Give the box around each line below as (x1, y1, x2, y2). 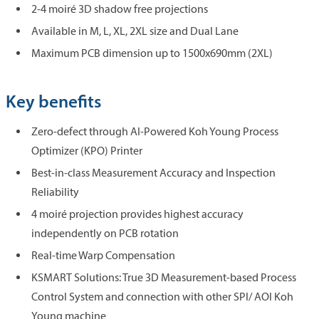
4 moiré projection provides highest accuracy (31, 206, 244, 221)
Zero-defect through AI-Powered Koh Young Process (31, 124, 278, 138)
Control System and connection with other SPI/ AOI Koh (31, 289, 293, 303)
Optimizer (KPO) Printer (31, 143, 142, 157)
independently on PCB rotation (31, 226, 179, 240)
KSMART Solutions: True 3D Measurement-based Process (31, 270, 296, 284)
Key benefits (6, 89, 101, 112)
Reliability (31, 184, 79, 199)
